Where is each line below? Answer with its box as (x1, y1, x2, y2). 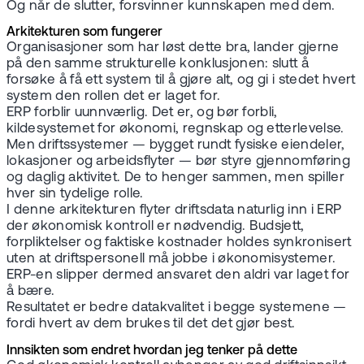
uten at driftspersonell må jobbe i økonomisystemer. (6, 252, 336, 266)
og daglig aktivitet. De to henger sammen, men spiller (6, 171, 344, 185)
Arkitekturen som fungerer (6, 26, 162, 40)
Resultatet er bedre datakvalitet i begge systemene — (6, 301, 347, 315)
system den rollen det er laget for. (6, 89, 221, 104)
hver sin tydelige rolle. (6, 187, 144, 201)
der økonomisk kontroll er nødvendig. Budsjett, (6, 219, 305, 234)
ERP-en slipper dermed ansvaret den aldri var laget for (6, 268, 350, 283)
